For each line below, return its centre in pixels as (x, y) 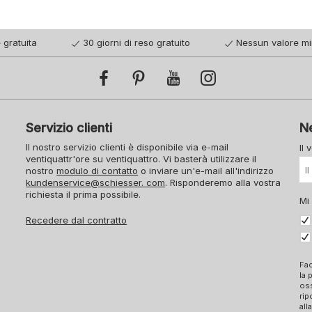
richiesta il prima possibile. (84, 195)
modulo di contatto (97, 171)
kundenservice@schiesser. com (96, 183)
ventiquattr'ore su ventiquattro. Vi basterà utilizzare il (141, 159)
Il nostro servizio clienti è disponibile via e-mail (127, 147)
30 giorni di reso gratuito (136, 43)
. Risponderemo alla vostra (223, 183)
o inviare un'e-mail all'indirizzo (206, 171)
